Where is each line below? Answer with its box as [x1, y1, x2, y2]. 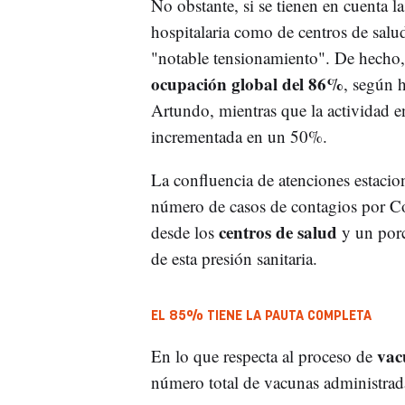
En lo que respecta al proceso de [150, 344, 377, 367]
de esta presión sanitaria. [150, 246, 317, 269]
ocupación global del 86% [150, 71, 344, 96]
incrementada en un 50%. [150, 124, 327, 147]
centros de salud [218, 219, 342, 244]
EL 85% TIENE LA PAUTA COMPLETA [150, 308, 372, 323]
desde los [150, 220, 219, 243]
